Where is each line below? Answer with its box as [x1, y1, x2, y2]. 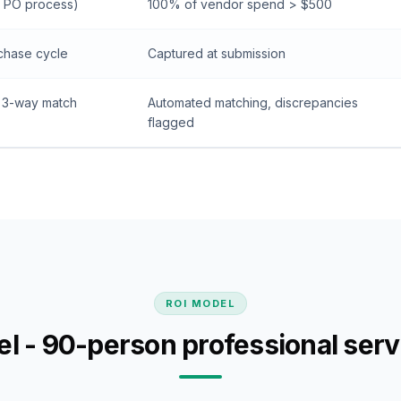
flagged [148, 115, 194, 130]
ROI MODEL [165, 297, 236, 310]
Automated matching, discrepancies [148, 95, 358, 110]
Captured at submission [148, 46, 286, 61]
